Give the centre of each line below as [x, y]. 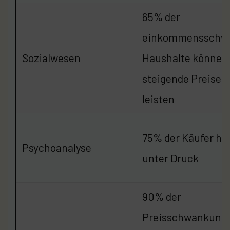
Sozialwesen [51, 57]
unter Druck [170, 158]
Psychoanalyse [57, 147]
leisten [158, 99]
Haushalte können [185, 57]
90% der [162, 196]
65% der [161, 16]
